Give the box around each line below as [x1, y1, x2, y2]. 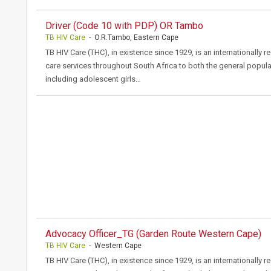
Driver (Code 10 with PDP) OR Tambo [45, 20, 203, 31]
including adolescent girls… [45, 74, 141, 83]
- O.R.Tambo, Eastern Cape [85, 33, 178, 42]
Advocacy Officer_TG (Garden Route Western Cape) [45, 228, 261, 240]
